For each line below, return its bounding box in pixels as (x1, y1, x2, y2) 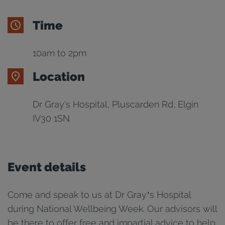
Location (33, 69, 85, 84)
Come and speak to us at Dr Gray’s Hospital (8, 189, 191, 200)
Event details (8, 160, 86, 174)
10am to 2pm (33, 48, 86, 58)
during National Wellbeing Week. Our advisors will (8, 203, 217, 214)
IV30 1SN (33, 113, 70, 124)
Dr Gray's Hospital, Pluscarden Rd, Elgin (33, 99, 198, 109)
